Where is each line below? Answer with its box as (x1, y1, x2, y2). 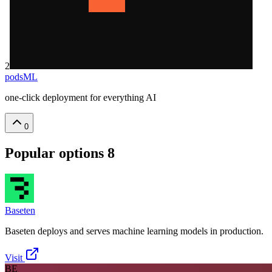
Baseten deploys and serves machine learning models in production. (5, 225, 263, 236)
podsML (5, 71, 38, 82)
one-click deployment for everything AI (5, 92, 156, 103)
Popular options (5, 144, 107, 161)
